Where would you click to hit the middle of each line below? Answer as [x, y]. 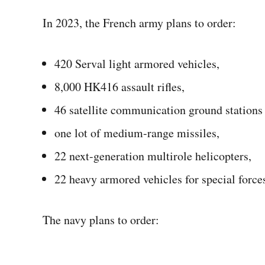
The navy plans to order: [101, 220]
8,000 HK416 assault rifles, [119, 87]
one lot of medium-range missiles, [137, 133]
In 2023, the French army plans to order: [139, 23]
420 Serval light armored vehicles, [137, 64]
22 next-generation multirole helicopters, [153, 156]
